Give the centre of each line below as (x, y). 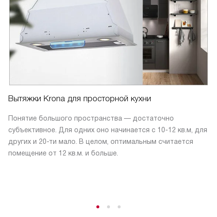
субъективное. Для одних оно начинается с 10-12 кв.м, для (108, 130)
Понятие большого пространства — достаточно (91, 118)
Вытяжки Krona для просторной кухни (80, 98)
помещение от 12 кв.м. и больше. (63, 153)
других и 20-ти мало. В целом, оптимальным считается (101, 141)
